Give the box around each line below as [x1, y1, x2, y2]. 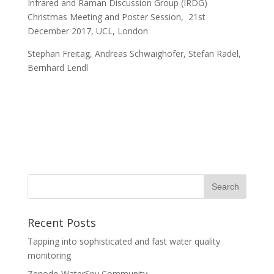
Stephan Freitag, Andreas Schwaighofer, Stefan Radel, [27, 47, 241, 59]
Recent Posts [27, 215, 96, 230]
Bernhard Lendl [27, 61, 88, 73]
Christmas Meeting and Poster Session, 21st [27, 10, 206, 23]
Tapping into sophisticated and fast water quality [27, 235, 220, 247]
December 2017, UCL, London [27, 24, 148, 37]
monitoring [27, 249, 71, 261]
